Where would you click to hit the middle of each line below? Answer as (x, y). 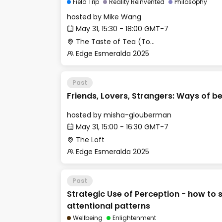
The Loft (90, 140)
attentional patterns (109, 206)
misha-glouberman (138, 115)
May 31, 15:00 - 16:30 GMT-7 (122, 127)
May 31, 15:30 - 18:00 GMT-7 (122, 29)
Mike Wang (122, 17)
